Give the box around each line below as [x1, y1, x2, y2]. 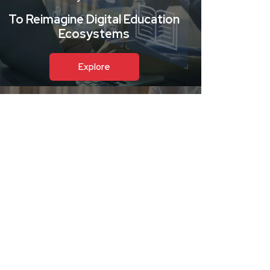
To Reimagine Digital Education [8, 11, 180, 28]
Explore [78, 61, 110, 74]
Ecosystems [58, 26, 130, 42]
